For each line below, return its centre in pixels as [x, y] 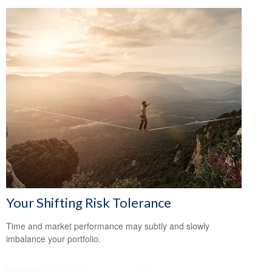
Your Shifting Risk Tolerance [89, 203]
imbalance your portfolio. [53, 239]
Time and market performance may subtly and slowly [108, 226]
